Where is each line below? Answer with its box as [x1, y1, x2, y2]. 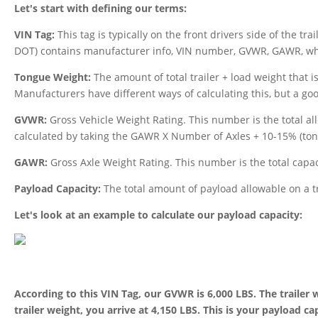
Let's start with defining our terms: [14, 1, 187, 16]
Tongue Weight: [14, 70, 91, 84]
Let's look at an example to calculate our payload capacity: [14, 208, 302, 222]
